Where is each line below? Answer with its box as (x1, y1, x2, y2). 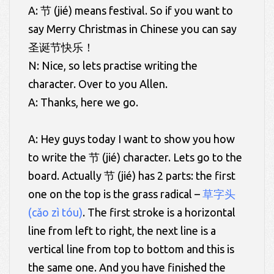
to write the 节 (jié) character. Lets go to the (28, 151, 242, 164)
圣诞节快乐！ (28, 41, 94, 54)
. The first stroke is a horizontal (83, 206, 235, 219)
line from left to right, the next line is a (28, 224, 216, 237)
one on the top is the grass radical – (28, 188, 200, 201)
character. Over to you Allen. (28, 78, 168, 91)
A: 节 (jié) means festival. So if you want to (28, 4, 233, 17)
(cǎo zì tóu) (28, 206, 83, 219)
